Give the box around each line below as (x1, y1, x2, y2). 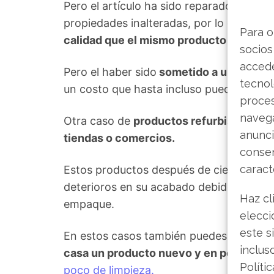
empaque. (64, 198, 114, 210)
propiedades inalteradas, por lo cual (64, 17, 251, 29)
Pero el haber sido (64, 65, 157, 78)
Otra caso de (64, 114, 133, 127)
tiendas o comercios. (64, 131, 175, 144)
